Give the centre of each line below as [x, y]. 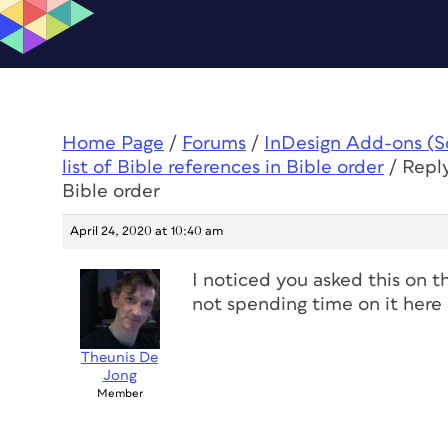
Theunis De [119, 357]
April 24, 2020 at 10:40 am [146, 231]
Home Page [113, 143]
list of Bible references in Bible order [223, 167]
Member [119, 393]
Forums [214, 143]
